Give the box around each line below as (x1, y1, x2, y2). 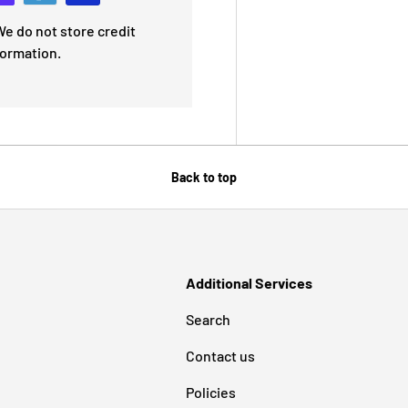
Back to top (171, 169, 237, 186)
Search (185, 310, 230, 328)
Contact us (185, 346, 255, 364)
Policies (185, 382, 236, 401)
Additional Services (185, 273, 312, 291)
